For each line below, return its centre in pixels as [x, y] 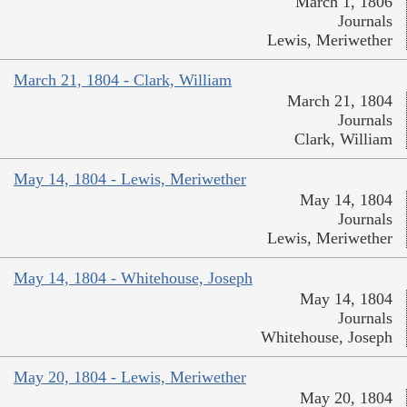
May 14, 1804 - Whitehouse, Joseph [133, 278]
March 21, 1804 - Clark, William [123, 79]
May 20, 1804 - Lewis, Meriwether [130, 377]
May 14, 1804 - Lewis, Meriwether [130, 179]
